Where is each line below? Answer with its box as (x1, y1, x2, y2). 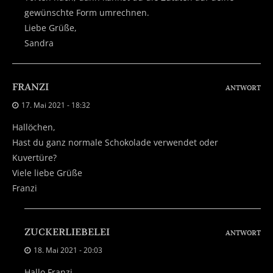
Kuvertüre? (12, 151, 57, 163)
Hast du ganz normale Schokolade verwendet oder (12, 136, 218, 148)
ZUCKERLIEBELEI (24, 225, 110, 238)
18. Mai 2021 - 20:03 (34, 244, 102, 255)
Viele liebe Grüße (12, 166, 82, 179)
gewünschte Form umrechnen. (24, 6, 149, 18)
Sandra (24, 37, 54, 49)
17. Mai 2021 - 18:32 (21, 99, 90, 110)
